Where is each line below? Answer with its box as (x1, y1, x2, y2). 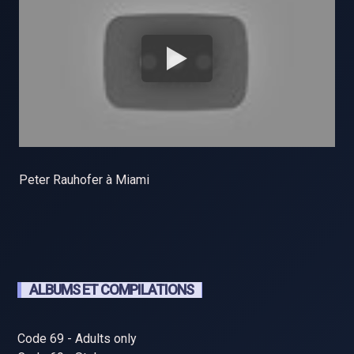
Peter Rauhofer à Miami (19, 171, 150, 187)
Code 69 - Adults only (17, 330, 137, 346)
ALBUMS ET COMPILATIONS (29, 281, 194, 298)
